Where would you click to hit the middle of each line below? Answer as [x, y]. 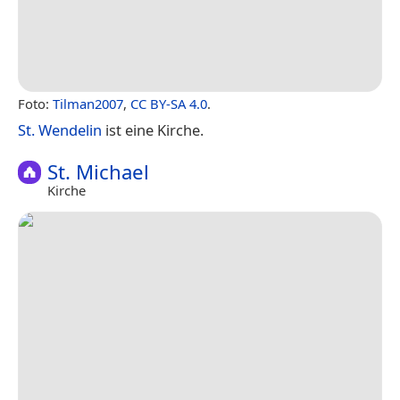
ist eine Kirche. [153, 129]
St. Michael [98, 171]
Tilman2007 [88, 103]
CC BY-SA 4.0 [169, 103]
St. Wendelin [60, 129]
